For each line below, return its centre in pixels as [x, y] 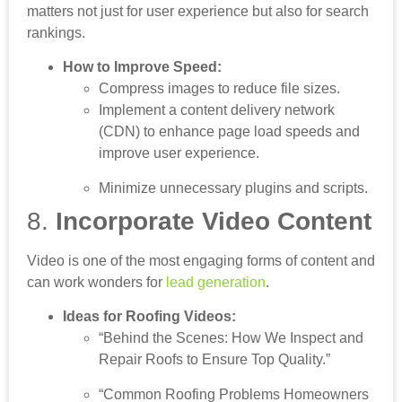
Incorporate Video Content [214, 221]
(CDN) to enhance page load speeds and [229, 132]
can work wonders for [96, 282]
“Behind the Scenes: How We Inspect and [231, 338]
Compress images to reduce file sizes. [219, 89]
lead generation [216, 282]
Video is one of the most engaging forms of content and [201, 260]
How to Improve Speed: [142, 67]
